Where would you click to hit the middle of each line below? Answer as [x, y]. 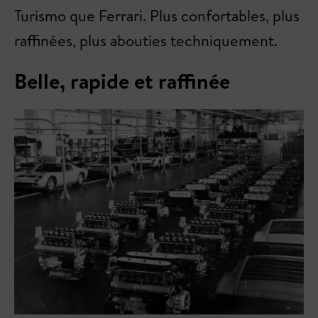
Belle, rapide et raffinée [122, 81]
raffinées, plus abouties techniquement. [146, 40]
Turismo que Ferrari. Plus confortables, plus [157, 15]
